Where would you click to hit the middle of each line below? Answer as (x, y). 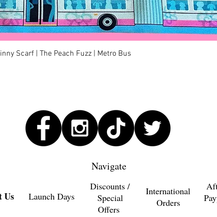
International (168, 191)
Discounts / (110, 186)
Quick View (108, 53)
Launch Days (51, 196)
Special (110, 198)
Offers (110, 209)
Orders (168, 203)
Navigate (109, 166)
